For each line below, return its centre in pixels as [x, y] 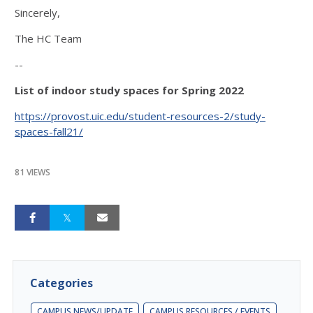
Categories [61, 283]
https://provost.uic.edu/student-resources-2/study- [140, 116]
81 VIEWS [32, 172]
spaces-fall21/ [49, 131]
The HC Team [50, 38]
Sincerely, [39, 12]
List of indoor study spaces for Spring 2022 [129, 90]
